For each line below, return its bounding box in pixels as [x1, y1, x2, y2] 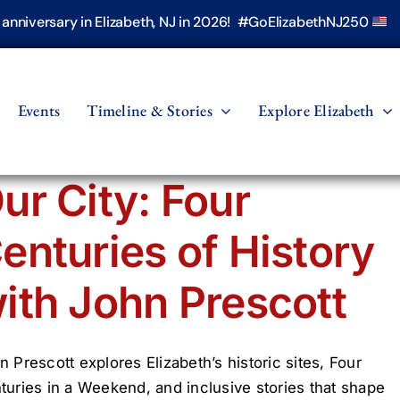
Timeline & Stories [87, 99, 212, 121]
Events [17, 99, 61, 121]
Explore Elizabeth [258, 99, 375, 121]
